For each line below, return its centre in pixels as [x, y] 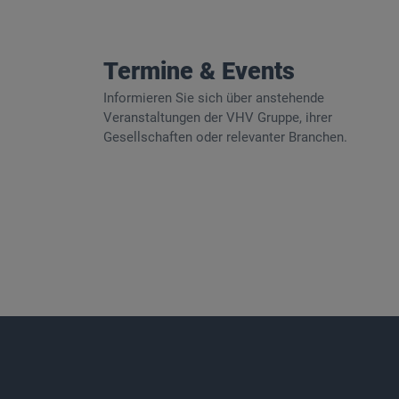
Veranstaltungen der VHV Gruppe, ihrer [217, 117]
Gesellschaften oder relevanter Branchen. [225, 137]
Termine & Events [199, 71]
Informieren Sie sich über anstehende [213, 98]
